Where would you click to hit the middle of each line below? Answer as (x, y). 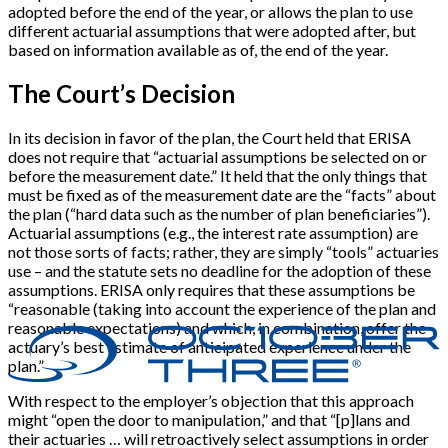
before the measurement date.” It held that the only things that (217, 176)
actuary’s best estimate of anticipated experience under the (209, 347)
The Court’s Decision (121, 94)
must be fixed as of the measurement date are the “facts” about (222, 195)
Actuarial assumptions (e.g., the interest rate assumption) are (213, 233)
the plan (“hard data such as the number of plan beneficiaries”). (219, 214)
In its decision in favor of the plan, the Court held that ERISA (209, 138)
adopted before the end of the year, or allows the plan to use (210, 12)
